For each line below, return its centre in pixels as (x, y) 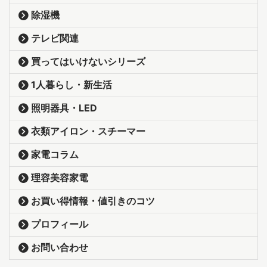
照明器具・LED (64, 108)
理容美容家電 (60, 178)
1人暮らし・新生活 (72, 85)
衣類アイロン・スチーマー (88, 131)
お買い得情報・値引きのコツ (93, 201)
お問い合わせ (60, 248)
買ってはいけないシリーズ (88, 62)
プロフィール (60, 224)
